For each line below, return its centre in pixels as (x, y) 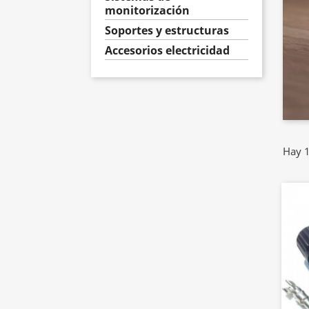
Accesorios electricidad (167, 50)
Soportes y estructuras (167, 30)
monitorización (147, 10)
